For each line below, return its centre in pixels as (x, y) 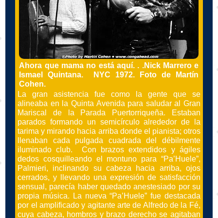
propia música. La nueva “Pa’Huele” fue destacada (109, 196)
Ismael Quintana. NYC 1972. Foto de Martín (109, 75)
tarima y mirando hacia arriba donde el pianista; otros (109, 131)
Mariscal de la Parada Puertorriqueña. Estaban (109, 112)
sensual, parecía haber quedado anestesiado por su (109, 186)
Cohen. (33, 84)
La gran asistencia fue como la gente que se (109, 94)
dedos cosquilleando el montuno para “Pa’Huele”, (109, 159)
